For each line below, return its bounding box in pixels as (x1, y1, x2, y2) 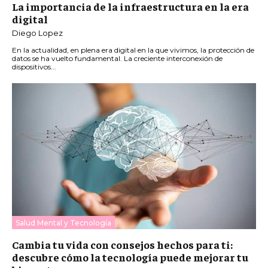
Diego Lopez (12, 28, 63, 38)
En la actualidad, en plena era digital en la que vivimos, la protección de (12, 45, 254, 54)
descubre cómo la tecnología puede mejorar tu (12, 250, 248, 264)
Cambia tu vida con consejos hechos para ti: (12, 237, 233, 252)
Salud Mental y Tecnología (16, 218, 111, 228)
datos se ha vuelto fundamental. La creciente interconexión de (12, 53, 223, 63)
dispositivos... (12, 62, 56, 71)
